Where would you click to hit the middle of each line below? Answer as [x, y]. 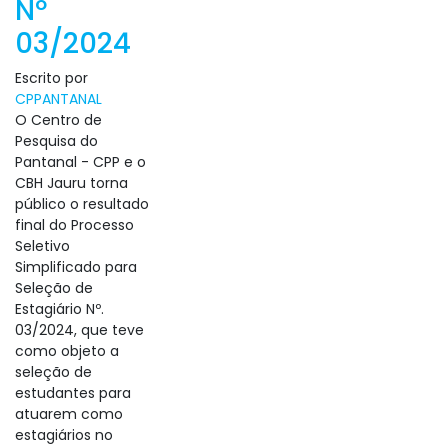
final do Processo [74, 225]
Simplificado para [76, 267]
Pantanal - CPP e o [80, 162]
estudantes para [73, 393]
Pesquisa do [56, 141]
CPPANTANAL [58, 99]
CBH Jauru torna [71, 183]
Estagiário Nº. [59, 309]
